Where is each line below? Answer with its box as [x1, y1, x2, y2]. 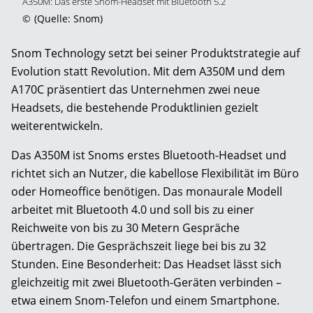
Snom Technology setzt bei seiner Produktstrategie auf [11, 45, 300, 61]
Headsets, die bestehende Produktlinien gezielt [11, 99, 259, 115]
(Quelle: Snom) [34, 11, 103, 25]
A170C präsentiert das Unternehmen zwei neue [11, 81, 260, 97]
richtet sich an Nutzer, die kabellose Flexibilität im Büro [11, 165, 299, 181]
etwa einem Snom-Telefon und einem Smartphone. [11, 292, 279, 308]
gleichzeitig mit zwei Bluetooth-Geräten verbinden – [11, 274, 282, 290]
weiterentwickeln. [11, 117, 103, 133]
